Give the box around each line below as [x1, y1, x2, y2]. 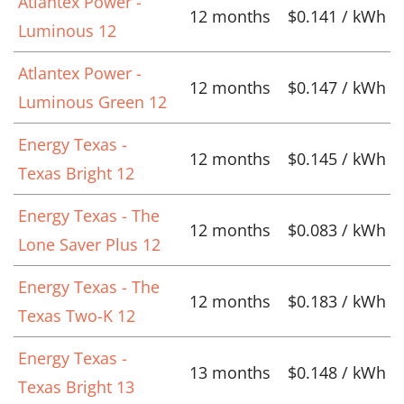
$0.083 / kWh [288, 218, 386, 241]
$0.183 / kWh [288, 289, 386, 312]
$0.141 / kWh [288, 5, 386, 27]
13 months [189, 361, 271, 383]
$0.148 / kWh [288, 361, 386, 383]
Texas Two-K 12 [18, 304, 135, 326]
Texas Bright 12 [18, 161, 134, 184]
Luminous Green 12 [18, 90, 167, 113]
